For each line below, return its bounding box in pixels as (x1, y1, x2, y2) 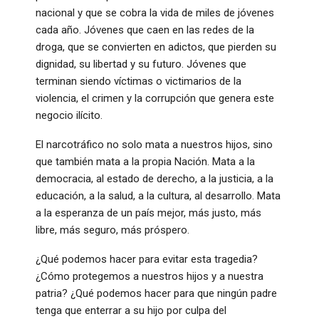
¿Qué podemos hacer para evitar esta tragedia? (36, 252, 258, 266)
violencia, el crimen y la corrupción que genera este (36, 91, 274, 105)
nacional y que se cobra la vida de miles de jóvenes (36, 6, 274, 19)
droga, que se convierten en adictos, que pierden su (36, 40, 276, 53)
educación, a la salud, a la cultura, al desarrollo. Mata (36, 189, 281, 202)
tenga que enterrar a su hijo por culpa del (36, 303, 226, 317)
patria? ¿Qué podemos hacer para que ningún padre (36, 286, 277, 300)
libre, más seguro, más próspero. (36, 223, 189, 236)
